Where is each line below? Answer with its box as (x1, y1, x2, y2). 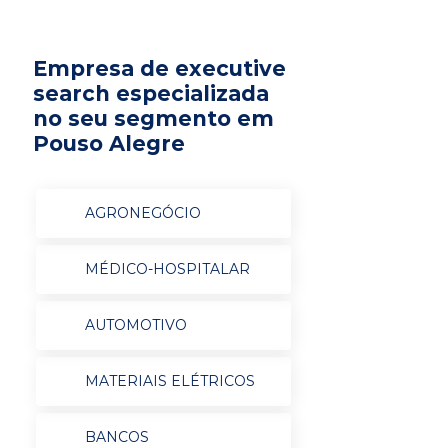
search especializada (33, 81, 269, 106)
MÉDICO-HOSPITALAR (84, 260, 250, 278)
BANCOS (84, 428, 149, 446)
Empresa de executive (33, 56, 286, 81)
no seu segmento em (33, 106, 274, 131)
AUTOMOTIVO (84, 316, 187, 334)
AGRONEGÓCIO (84, 204, 201, 222)
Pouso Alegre (33, 131, 185, 156)
